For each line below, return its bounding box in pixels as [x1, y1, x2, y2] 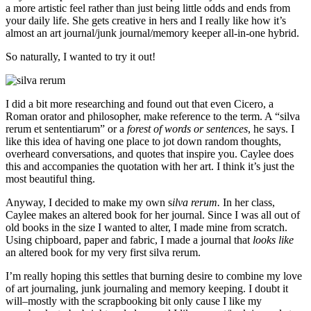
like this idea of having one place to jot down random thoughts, [6, 135, 281, 148]
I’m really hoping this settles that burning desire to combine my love [6, 270, 302, 283]
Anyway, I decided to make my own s [6, 196, 172, 209]
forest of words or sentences [127, 123, 248, 135]
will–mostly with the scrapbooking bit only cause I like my [6, 295, 262, 308]
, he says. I [248, 123, 294, 135]
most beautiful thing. [6, 173, 95, 185]
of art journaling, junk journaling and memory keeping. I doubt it [6, 283, 288, 295]
